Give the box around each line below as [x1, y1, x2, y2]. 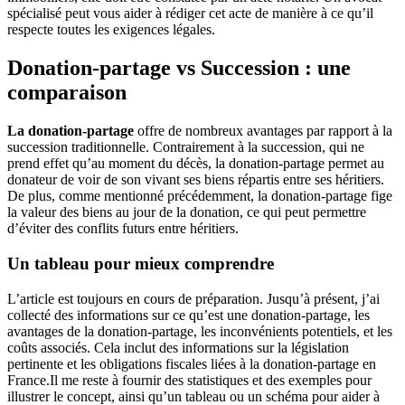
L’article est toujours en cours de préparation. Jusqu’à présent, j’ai [7, 290, 380, 306]
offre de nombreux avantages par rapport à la [134, 123, 392, 139]
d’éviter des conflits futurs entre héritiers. [7, 221, 239, 237]
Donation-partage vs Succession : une [7, 56, 351, 80]
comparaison [7, 80, 127, 105]
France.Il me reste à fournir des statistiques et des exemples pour [7, 372, 372, 388]
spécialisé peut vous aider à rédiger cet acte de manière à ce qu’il [7, 5, 373, 22]
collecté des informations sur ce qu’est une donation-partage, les [7, 306, 370, 323]
